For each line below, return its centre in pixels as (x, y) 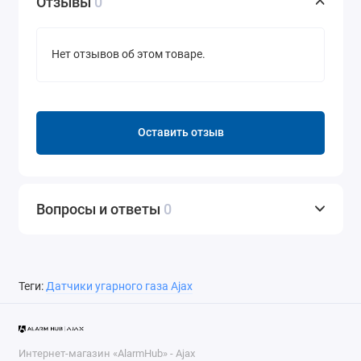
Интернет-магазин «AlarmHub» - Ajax (106, 353)
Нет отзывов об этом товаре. (129, 55)
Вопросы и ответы (100, 209)
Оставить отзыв (180, 133)
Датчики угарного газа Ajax (119, 286)
